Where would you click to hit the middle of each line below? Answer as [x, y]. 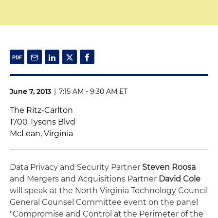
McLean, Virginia [41, 134]
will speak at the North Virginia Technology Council [109, 191]
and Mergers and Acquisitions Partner [83, 179]
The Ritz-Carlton [41, 110]
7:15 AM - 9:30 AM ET [93, 91]
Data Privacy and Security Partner [76, 167]
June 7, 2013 [30, 91]
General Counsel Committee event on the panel [104, 202]
